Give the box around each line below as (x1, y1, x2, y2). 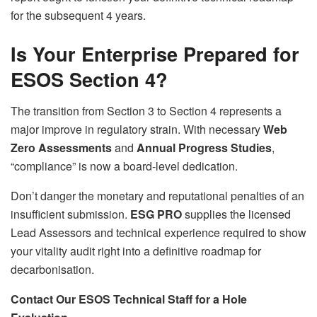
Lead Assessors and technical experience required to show (11, 224, 306, 241)
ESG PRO (130, 205, 182, 222)
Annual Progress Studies (137, 139, 272, 156)
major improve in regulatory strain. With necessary (11, 120, 263, 137)
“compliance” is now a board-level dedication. (11, 157, 238, 174)
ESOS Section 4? (11, 64, 168, 93)
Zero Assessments (11, 139, 112, 156)
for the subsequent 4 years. (11, 7, 146, 24)
